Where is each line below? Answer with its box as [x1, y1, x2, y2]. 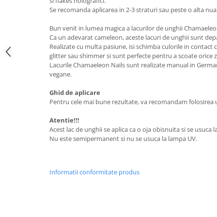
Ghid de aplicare [49, 88, 100, 97]
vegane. [49, 70, 73, 78]
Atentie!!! [49, 116, 79, 124]
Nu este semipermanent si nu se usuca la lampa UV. [49, 134, 199, 143]
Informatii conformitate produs [49, 168, 139, 176]
